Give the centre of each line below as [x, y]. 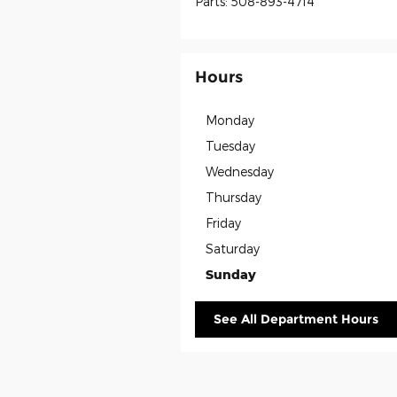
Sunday [231, 274]
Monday [230, 120]
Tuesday [230, 145]
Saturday [233, 248]
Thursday [234, 197]
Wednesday [240, 171]
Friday [223, 222]
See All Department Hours [296, 319]
